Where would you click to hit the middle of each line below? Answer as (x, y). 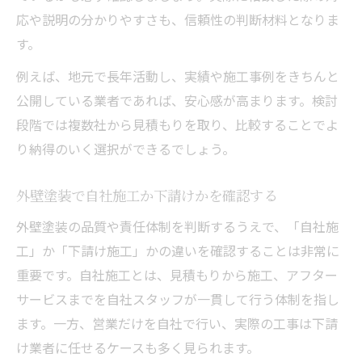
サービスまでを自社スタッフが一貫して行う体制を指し (178, 299)
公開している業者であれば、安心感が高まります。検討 (177, 100)
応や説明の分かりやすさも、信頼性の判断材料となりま (178, 19)
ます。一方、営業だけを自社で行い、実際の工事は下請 (177, 323)
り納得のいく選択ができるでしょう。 (126, 148)
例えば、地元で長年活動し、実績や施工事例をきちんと (178, 76)
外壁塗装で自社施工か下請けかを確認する (147, 195)
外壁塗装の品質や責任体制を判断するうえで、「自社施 (177, 226)
